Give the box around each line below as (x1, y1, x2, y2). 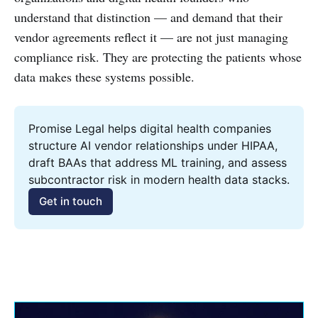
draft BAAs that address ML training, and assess (28, 155, 287, 170)
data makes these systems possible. (14, 68, 194, 85)
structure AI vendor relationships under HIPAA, (28, 138, 278, 153)
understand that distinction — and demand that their (14, 9, 283, 26)
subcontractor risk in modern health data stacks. (28, 172, 290, 187)
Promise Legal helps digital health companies (28, 121, 271, 136)
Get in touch (39, 194, 103, 209)
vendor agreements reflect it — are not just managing (14, 28, 288, 45)
